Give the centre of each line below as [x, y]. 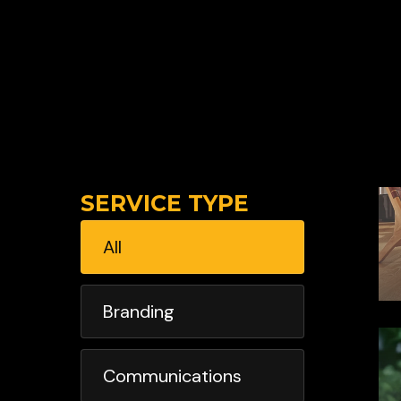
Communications [172, 375]
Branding [139, 311]
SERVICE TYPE [165, 203]
